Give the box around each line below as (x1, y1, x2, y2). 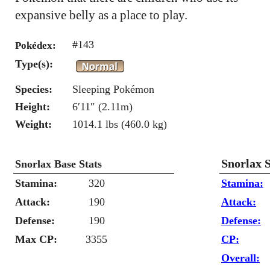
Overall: (221, 252, 260, 264)
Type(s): (15, 58, 53, 70)
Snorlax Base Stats (15, 158, 102, 170)
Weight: (15, 118, 52, 130)
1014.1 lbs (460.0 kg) (72, 118, 167, 130)
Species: (15, 83, 52, 95)
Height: (15, 101, 50, 113)
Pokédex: (15, 40, 56, 51)
